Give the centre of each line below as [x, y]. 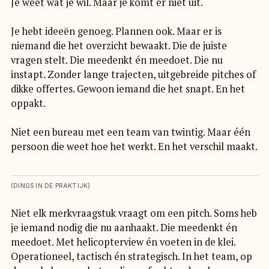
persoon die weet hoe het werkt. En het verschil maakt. [134, 147]
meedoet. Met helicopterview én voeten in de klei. [123, 242]
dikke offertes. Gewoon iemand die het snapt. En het [128, 89]
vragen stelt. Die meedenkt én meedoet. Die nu [116, 60]
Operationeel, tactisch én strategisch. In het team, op [131, 257]
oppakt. [28, 104]
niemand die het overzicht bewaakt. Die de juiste [119, 46]
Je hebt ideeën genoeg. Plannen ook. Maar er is [116, 32]
